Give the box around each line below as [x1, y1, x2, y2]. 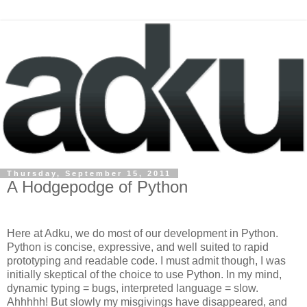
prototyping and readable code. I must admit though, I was [7, 254, 286, 267]
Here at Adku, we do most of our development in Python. [7, 227, 278, 239]
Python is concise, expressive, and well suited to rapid [7, 241, 269, 253]
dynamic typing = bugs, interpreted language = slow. [7, 282, 258, 294]
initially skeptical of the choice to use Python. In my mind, [7, 268, 282, 280]
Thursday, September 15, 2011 [7, 169, 171, 178]
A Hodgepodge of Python [7, 177, 188, 197]
